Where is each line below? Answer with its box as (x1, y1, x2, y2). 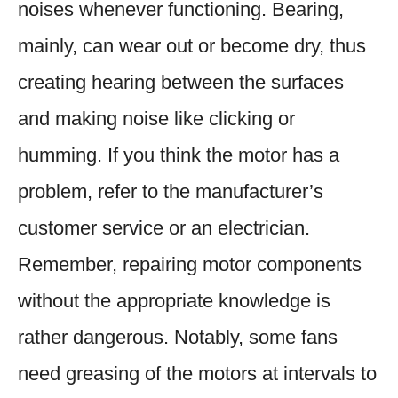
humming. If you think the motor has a (18, 143, 339, 166)
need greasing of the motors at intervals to (18, 362, 377, 385)
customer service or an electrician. (18, 216, 310, 239)
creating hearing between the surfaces (18, 70, 344, 93)
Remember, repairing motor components (18, 252, 362, 275)
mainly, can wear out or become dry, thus (18, 34, 366, 57)
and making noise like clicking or (18, 107, 295, 130)
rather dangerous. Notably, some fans (18, 325, 338, 348)
